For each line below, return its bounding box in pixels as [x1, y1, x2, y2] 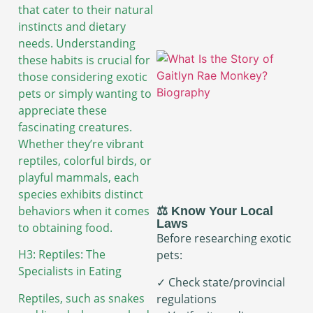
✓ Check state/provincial [156, 274, 285, 290]
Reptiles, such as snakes [18, 290, 145, 306]
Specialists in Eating [18, 263, 122, 279]
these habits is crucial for [18, 52, 150, 68]
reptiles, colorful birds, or [18, 152, 152, 168]
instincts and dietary [18, 18, 126, 34]
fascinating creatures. [18, 119, 132, 135]
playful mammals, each [18, 169, 139, 185]
